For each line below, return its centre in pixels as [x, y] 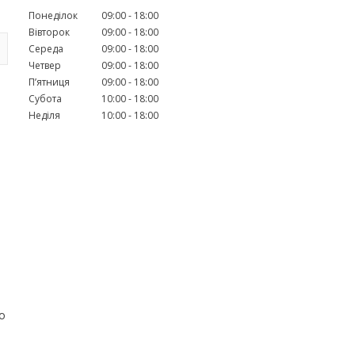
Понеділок [53, 15]
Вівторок [49, 32]
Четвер [45, 65]
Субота [45, 98]
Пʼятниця [49, 82]
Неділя [44, 115]
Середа [46, 48]
